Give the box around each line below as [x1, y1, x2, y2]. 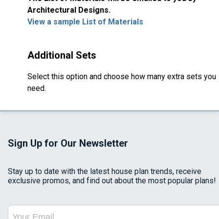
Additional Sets [27, 49, 96, 62]
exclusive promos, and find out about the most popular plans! [8, 176, 216, 186]
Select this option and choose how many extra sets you [27, 72, 216, 82]
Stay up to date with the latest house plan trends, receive [8, 167, 201, 176]
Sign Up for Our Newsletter [8, 137, 128, 150]
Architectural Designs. [27, 5, 112, 15]
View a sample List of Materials [27, 17, 143, 27]
